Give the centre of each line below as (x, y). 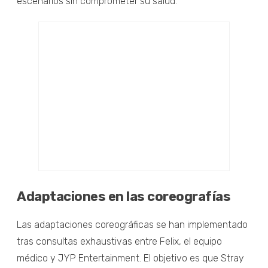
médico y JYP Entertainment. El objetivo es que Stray (130, 258)
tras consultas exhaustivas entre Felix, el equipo (119, 241)
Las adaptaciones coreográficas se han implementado (132, 224)
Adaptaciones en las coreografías (124, 196)
